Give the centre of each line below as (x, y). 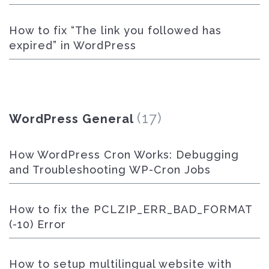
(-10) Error (38, 224)
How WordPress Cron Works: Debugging (124, 155)
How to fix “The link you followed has (115, 30)
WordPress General (71, 119)
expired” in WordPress (73, 45)
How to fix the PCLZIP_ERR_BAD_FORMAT (131, 209)
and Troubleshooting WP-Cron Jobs (110, 170)
